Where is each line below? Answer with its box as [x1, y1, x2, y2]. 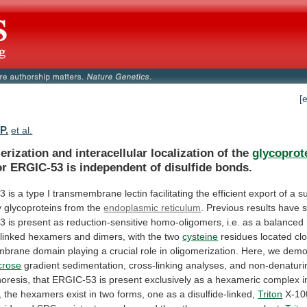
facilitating [150, 187, 194, 199]
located [260, 230, 293, 242]
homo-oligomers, [151, 216, 225, 228]
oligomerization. [170, 245, 239, 256]
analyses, [186, 259, 228, 271]
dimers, [93, 230, 126, 242]
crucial [110, 245, 138, 256]
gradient [24, 259, 60, 271]
